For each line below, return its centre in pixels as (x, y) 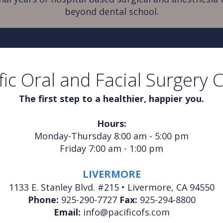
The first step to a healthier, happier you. (111, 99)
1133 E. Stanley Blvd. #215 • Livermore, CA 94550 (111, 187)
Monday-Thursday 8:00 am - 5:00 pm (111, 136)
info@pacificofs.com (126, 212)
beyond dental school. (111, 12)
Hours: (111, 124)
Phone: (43, 200)
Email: (68, 212)
